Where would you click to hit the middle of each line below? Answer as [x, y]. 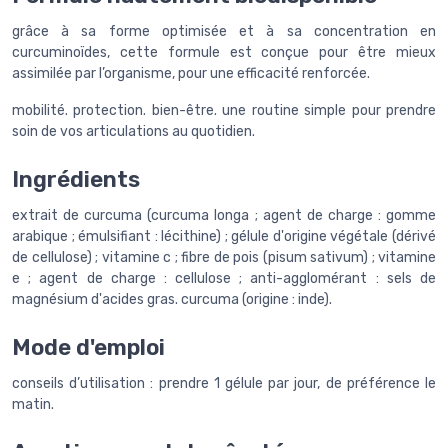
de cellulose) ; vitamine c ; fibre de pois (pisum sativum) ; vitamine [224, 257]
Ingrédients [76, 179]
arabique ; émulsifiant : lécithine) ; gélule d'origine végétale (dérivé [224, 236]
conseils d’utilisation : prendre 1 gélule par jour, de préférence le [224, 383]
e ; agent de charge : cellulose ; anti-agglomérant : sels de [224, 278]
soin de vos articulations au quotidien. [133, 131]
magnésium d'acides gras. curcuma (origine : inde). [172, 299]
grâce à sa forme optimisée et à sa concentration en [224, 31]
